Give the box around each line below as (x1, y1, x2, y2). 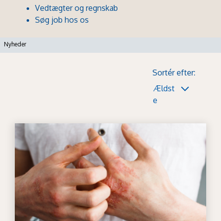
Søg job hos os (35, 14, 89, 25)
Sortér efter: (152, 67, 195, 77)
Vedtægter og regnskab (35, 2, 118, 13)
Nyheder (4, 40, 26, 48)
